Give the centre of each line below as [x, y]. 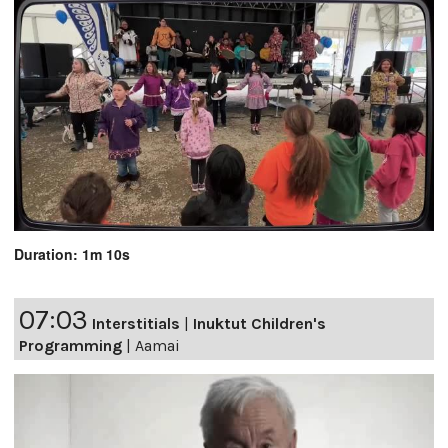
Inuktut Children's [259, 323]
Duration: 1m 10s [72, 253]
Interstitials [136, 323]
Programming [70, 345]
